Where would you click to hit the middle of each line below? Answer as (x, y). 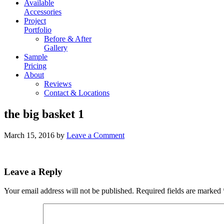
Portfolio (38, 30)
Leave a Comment (95, 135)
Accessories (43, 12)
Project (35, 21)
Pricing (35, 66)
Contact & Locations (77, 93)
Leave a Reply (33, 171)
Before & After (68, 39)
